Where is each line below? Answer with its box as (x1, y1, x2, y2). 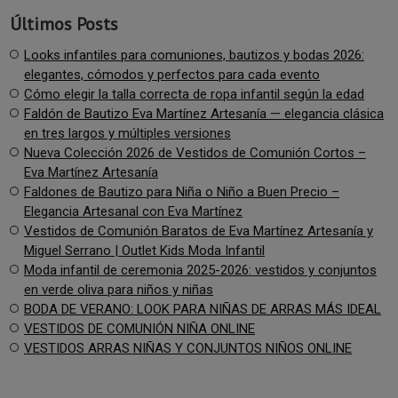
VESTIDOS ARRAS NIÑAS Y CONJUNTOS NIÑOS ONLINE (24, 339, 352, 356)
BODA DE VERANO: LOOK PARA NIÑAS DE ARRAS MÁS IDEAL (24, 300, 381, 317)
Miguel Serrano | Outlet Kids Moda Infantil (24, 242, 265, 259)
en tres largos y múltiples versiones (24, 124, 231, 141)
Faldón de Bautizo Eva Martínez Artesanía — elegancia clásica (24, 105, 384, 122)
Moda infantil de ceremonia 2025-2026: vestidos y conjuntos (24, 261, 377, 278)
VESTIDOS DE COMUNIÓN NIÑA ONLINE (24, 320, 255, 337)
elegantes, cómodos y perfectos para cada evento (24, 66, 320, 83)
